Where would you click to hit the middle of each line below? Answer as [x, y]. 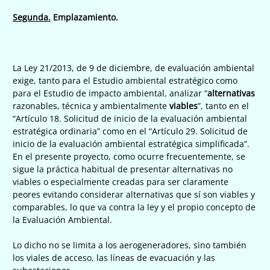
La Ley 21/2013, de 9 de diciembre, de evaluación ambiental [133, 67]
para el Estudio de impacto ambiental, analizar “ [110, 93]
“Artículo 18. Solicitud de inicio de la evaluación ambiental [130, 118]
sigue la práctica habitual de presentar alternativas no [123, 169]
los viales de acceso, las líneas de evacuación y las [114, 257]
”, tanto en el [223, 105]
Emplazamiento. [84, 17]
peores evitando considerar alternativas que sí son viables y [134, 194]
